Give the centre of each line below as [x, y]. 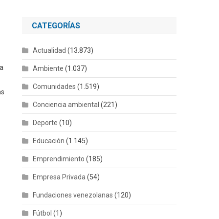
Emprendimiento [59, 159]
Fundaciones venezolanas [73, 195]
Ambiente [48, 68]
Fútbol [43, 213]
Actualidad [50, 50]
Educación [49, 141]
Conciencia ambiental [66, 104]
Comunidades [55, 86]
